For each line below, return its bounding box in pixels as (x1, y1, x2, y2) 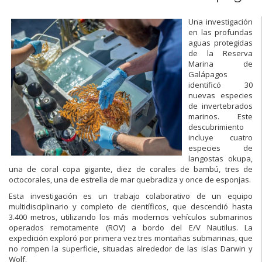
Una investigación (188, 16, 253, 27)
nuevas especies (188, 89, 253, 101)
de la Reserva (188, 47, 253, 58)
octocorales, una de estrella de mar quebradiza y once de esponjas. (9, 174, 251, 185)
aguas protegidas (188, 37, 253, 48)
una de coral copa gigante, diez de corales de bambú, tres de (9, 163, 253, 174)
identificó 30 (188, 79, 253, 90)
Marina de (188, 58, 253, 69)
